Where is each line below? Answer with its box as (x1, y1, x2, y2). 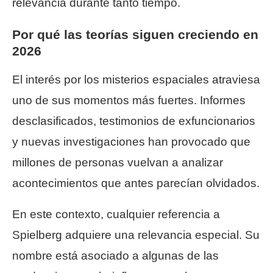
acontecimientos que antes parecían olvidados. (12, 176, 260, 190)
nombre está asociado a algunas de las (12, 249, 219, 262)
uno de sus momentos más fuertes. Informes (12, 93, 246, 107)
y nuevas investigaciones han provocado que (12, 135, 250, 148)
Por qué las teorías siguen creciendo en (12, 27, 258, 41)
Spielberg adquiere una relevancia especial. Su (12, 228, 260, 241)
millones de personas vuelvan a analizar (12, 155, 223, 169)
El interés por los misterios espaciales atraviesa (12, 73, 260, 86)
